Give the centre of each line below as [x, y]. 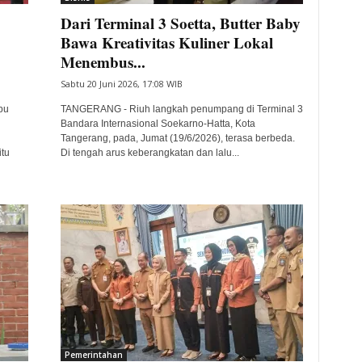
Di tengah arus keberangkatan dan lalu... [149, 153]
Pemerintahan [93, 355]
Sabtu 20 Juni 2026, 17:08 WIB [121, 84]
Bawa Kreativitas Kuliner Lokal [166, 42]
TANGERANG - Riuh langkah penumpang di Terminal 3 [181, 109]
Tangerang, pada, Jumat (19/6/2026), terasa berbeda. [177, 138]
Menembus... [103, 62]
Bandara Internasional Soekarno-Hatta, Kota [158, 124]
